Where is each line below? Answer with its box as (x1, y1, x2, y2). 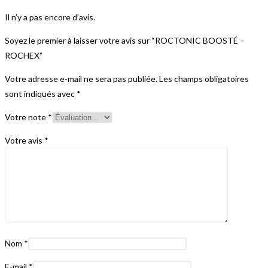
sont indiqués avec (5, 88, 77, 99)
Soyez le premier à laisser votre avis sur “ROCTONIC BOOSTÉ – (5, 35, 245, 45)
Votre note (5, 111, 48, 122)
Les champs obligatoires (159, 73, 249, 84)
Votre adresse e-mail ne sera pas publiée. (5, 73, 157, 84)
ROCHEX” (5, 50, 42, 60)
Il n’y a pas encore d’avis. (5, 11, 95, 22)
